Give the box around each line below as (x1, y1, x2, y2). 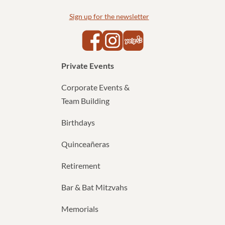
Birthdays (61, 117, 95, 127)
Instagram (122, 32, 158, 42)
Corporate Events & (61, 82, 130, 92)
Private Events (61, 60, 114, 70)
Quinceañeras (61, 139, 109, 149)
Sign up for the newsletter (69, 12, 149, 21)
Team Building (61, 95, 109, 105)
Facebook (101, 32, 136, 42)
